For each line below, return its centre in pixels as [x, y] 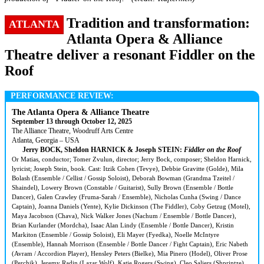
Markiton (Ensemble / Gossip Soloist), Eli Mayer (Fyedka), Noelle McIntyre [115, 234]
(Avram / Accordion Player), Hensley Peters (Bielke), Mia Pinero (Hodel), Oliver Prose [130, 253]
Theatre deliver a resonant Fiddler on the [130, 55]
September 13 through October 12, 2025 [72, 121]
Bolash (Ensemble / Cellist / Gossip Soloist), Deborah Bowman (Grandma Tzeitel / [123, 178]
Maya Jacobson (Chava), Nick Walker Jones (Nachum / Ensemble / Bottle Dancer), [124, 215]
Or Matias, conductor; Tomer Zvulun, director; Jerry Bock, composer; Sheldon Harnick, [132, 159]
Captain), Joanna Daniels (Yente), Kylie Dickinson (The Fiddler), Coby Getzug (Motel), [131, 206]
